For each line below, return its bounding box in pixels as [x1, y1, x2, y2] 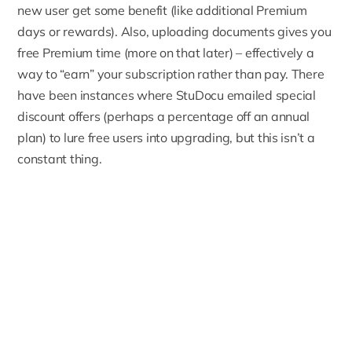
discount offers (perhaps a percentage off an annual [17, 108, 310, 125]
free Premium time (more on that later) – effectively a [17, 45, 314, 61]
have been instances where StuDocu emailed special [17, 87, 316, 104]
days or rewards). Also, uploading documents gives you [17, 24, 332, 40]
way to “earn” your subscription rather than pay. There [17, 66, 324, 82]
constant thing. [17, 151, 102, 167]
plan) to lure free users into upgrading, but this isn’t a [17, 130, 315, 146]
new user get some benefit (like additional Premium [17, 2, 307, 19]
